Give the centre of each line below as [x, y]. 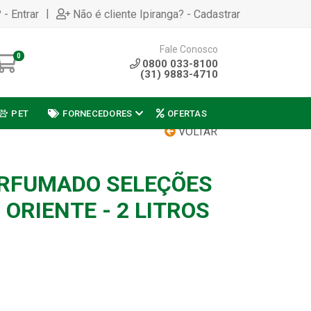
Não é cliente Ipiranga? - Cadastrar [157, 14]
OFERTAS [187, 113]
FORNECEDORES [98, 113]
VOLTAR [196, 132]
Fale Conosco [189, 49]
